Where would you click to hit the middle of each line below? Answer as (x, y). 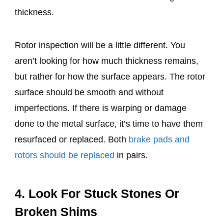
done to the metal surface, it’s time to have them (109, 124)
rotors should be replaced (65, 155)
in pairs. (132, 155)
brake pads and (159, 139)
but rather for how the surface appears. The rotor (110, 76)
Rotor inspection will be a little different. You (100, 45)
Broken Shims (58, 211)
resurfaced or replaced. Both (72, 139)
